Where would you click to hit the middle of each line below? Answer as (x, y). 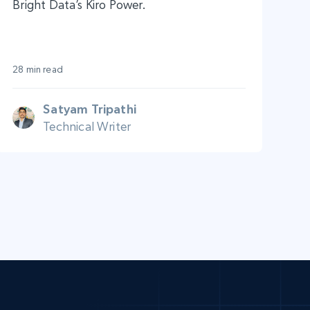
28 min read (38, 69)
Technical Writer (87, 126)
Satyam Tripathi (90, 109)
